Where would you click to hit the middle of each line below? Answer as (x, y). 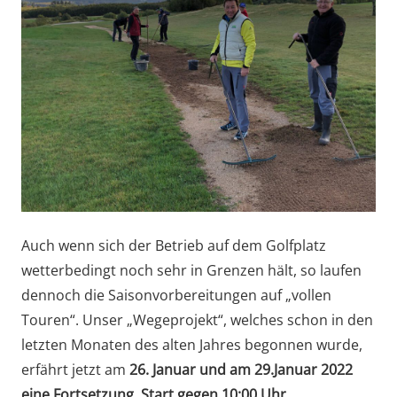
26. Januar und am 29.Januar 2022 (239, 369)
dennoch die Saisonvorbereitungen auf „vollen (176, 295)
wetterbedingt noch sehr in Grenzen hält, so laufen (191, 270)
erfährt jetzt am (74, 369)
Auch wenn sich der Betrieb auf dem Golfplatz (174, 245)
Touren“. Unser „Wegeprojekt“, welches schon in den (197, 319)
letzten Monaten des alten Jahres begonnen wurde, (192, 344)
